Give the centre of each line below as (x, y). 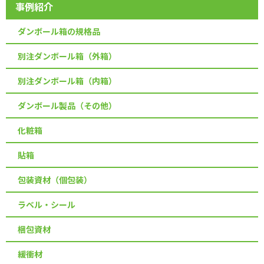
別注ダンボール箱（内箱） (67, 80)
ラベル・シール (47, 204)
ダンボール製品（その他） (67, 105)
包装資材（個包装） (55, 179)
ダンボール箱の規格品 (59, 31)
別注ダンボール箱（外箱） (67, 56)
